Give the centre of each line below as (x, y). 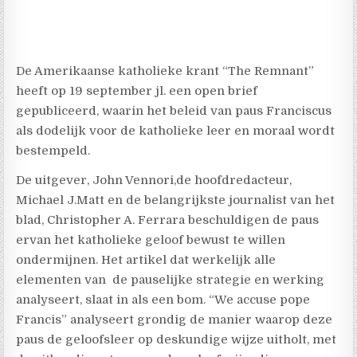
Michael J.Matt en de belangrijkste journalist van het (176, 200)
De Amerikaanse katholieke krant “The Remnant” (165, 71)
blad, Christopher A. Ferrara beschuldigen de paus (168, 220)
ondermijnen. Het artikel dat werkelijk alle (146, 259)
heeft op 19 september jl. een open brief (137, 90)
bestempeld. (53, 150)
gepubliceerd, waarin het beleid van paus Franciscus (174, 110)
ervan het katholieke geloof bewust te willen (151, 239)
